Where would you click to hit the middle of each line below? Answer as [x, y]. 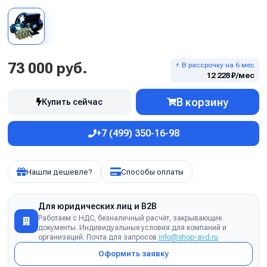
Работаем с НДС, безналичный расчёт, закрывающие [130, 218]
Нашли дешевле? [59, 172]
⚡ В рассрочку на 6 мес [215, 65]
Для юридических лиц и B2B [97, 206]
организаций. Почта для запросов [98, 237]
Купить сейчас [72, 102]
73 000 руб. [48, 68]
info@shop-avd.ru [188, 237]
